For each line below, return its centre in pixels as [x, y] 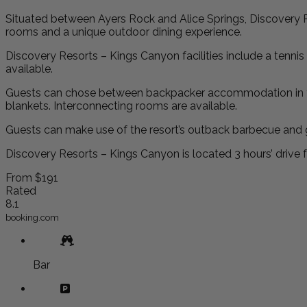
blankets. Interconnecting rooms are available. [121, 106]
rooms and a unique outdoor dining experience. [124, 32]
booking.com [32, 217]
